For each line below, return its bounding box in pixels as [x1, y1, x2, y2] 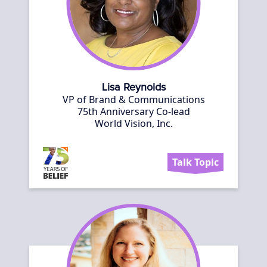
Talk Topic [172, 156, 219, 169]
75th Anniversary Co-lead [77, 105, 190, 118]
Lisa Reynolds [101, 82, 166, 93]
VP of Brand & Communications [62, 93, 205, 106]
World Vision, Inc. [94, 117, 173, 130]
